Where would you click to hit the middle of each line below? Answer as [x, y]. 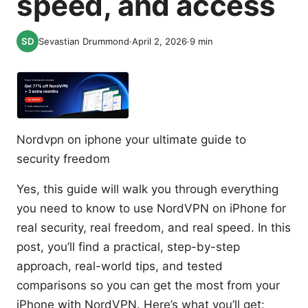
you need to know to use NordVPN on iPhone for [151, 209]
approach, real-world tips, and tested [120, 266]
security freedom [63, 159]
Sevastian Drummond [84, 41]
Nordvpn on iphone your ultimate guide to [131, 140]
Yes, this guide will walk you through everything [147, 189]
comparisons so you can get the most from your [148, 286]
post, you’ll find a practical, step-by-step [128, 247]
